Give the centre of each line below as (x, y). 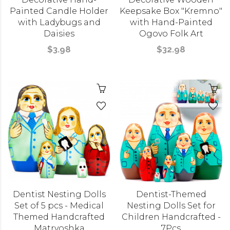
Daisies (59, 34)
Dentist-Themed (171, 194)
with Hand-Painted (171, 22)
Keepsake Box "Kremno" (171, 11)
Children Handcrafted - (171, 217)
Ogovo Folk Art (171, 34)
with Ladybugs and (59, 22)
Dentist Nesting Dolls (59, 194)
